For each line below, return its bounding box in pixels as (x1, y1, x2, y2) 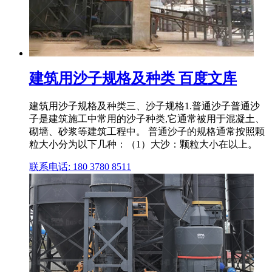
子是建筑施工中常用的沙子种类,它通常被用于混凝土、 (29, 113, 265, 124)
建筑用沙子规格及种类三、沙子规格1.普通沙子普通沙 (29, 100, 260, 111)
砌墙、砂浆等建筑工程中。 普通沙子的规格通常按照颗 (29, 126, 265, 137)
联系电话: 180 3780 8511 (29, 161, 131, 172)
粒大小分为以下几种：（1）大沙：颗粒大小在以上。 (29, 138, 257, 149)
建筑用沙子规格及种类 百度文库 (29, 70, 237, 86)
